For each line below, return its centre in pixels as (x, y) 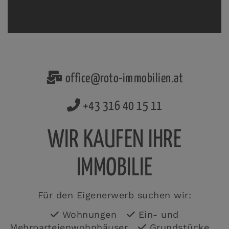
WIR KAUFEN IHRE (114, 140)
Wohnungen (93, 214)
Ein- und (157, 214)
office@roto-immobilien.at (123, 78)
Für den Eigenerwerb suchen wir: (114, 195)
